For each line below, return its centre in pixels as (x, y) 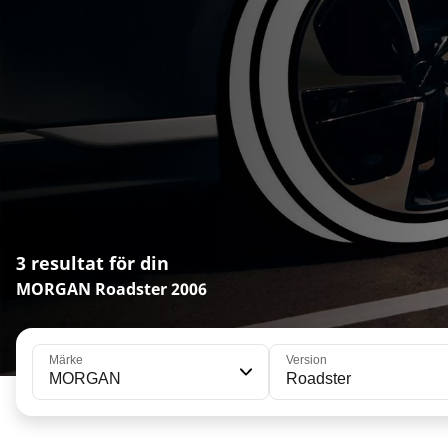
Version (306, 360)
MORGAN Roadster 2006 (111, 289)
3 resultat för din (92, 263)
